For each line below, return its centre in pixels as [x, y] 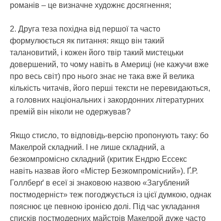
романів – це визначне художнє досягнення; [91, 5]
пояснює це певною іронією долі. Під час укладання [105, 206]
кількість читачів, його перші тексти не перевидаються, [110, 88]
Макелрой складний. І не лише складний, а [87, 147]
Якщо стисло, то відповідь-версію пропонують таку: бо [109, 135]
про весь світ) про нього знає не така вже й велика [102, 76]
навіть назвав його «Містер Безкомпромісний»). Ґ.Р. [104, 171]
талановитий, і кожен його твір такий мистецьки [97, 53]
